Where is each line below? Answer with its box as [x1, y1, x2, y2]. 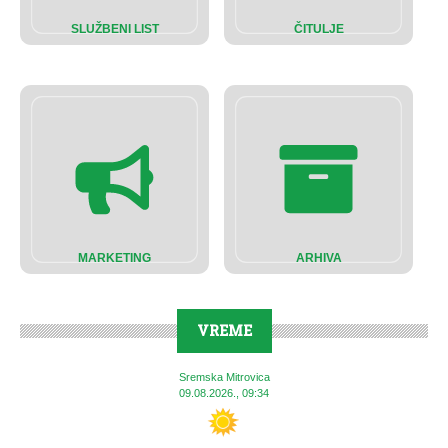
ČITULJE [293, 21, 344, 36]
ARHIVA [295, 250, 342, 265]
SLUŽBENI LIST [70, 21, 159, 36]
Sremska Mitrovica [178, 370, 270, 383]
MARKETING [78, 250, 151, 265]
